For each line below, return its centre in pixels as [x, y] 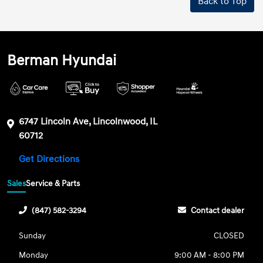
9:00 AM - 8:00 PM [209, 255]
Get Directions [50, 159]
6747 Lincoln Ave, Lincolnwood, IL [88, 121]
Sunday [33, 236]
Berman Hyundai [62, 60]
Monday [34, 255]
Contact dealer [217, 211]
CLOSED [229, 236]
